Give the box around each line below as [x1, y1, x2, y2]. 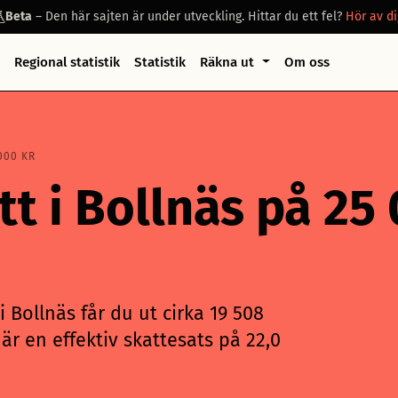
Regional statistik [13, 54, 120, 70]
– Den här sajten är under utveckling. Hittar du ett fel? [31, 9, 346, 24]
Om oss [284, 54, 330, 70]
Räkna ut [199, 54, 258, 70]
